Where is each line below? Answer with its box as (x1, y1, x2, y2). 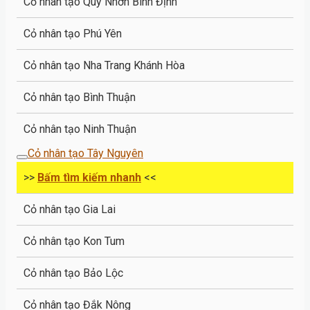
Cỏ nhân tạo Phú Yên (24, 26, 122, 40)
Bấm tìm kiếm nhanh (37, 170, 141, 184)
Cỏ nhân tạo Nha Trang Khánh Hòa (24, 58, 185, 72)
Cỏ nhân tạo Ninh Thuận (24, 122, 136, 136)
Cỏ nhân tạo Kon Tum (24, 234, 125, 248)
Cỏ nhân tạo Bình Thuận (24, 90, 136, 104)
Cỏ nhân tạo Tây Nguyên (28, 146, 143, 160)
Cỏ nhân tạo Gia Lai (24, 202, 116, 216)
